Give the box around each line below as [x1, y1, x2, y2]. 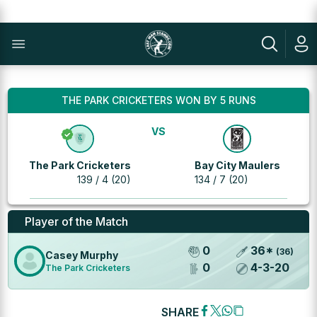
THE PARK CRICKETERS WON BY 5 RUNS [61, 94, 256, 106]
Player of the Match [25, 214, 129, 229]
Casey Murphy [45, 249, 119, 261]
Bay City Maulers [194, 159, 280, 171]
